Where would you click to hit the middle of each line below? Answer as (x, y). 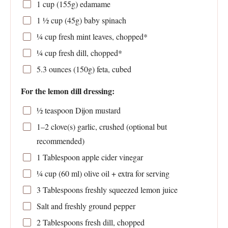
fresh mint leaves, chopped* (102, 36)
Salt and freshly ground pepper (86, 206)
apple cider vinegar (111, 157)
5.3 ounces (54, 69)
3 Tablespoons (60, 189)
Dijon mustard (97, 110)
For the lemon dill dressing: (68, 91)
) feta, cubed (111, 69)
